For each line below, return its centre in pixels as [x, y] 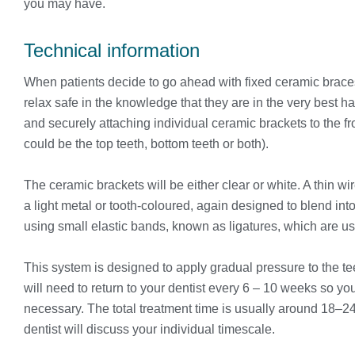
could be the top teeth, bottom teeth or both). [146, 144]
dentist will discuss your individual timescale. [149, 330]
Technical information [112, 50]
